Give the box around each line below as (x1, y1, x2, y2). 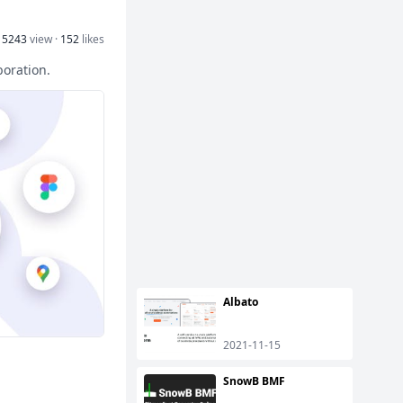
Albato (223, 294, 258, 309)
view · (27, 31, 60, 47)
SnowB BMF (223, 373, 285, 389)
